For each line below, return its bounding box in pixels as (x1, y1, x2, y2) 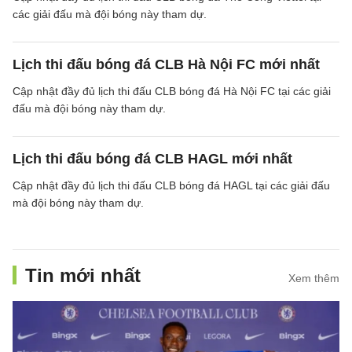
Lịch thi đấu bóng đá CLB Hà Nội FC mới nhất (13, 57, 320, 72)
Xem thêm (288, 272, 339, 284)
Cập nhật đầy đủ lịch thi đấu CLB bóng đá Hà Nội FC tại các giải (13, 85, 331, 97)
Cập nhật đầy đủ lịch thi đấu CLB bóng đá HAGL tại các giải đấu (13, 179, 330, 192)
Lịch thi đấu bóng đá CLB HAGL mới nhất (13, 151, 292, 167)
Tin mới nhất (25, 265, 141, 286)
